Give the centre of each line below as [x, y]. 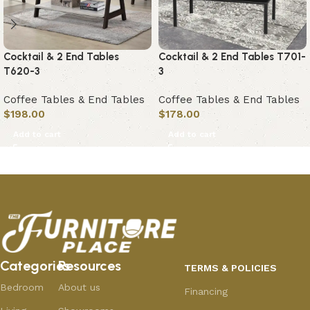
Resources [89, 266]
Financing [206, 292]
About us [79, 288]
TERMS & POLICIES [230, 268]
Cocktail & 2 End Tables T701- [232, 57]
